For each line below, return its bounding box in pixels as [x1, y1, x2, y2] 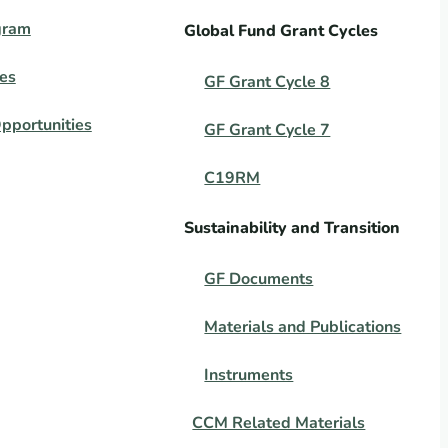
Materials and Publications [204, 316, 402, 338]
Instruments [204, 364, 294, 386]
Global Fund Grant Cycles [184, 20, 379, 42]
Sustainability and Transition [184, 217, 401, 239]
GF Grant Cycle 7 [204, 119, 331, 141]
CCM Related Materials [192, 412, 366, 434]
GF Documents [204, 268, 314, 290]
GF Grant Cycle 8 [204, 71, 331, 93]
